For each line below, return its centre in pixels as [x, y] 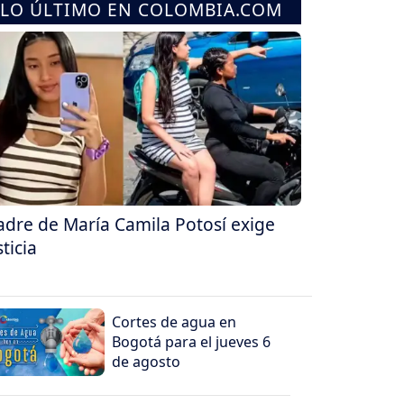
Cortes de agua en [174, 321]
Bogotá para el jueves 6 [192, 341]
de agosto [147, 361]
